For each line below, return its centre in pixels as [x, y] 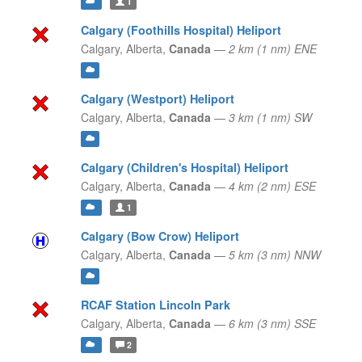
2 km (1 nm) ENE [272, 49]
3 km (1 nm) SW [270, 118]
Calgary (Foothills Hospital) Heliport [181, 30]
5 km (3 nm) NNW [274, 255]
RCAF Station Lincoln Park [155, 305]
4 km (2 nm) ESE [272, 186]
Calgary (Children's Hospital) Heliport [184, 168]
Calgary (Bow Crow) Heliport [160, 236]
